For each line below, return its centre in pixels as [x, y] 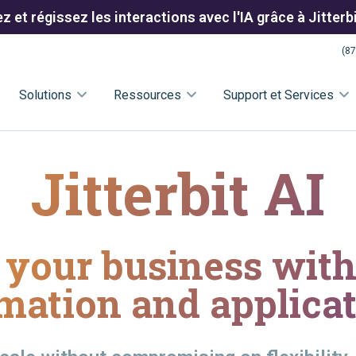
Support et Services [279, 95]
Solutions [45, 95]
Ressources [147, 95]
